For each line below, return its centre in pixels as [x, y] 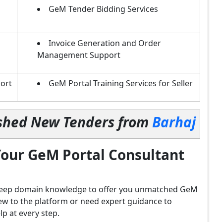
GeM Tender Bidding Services [103, 9]
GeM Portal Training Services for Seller [121, 83]
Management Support [79, 55]
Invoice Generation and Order [105, 43]
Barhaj [174, 122]
